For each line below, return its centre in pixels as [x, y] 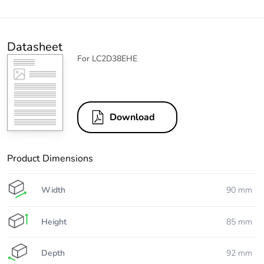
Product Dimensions [50, 159]
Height [54, 222]
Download [132, 118]
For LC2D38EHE [107, 59]
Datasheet [35, 47]
